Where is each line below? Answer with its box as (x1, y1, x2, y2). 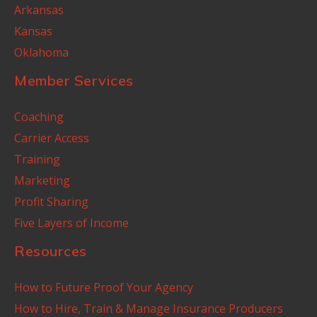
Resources (14, 242, 87, 260)
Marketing (14, 173, 70, 188)
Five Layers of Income (14, 215, 129, 231)
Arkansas (14, 2, 64, 18)
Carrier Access (14, 130, 89, 146)
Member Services (14, 71, 134, 89)
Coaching (14, 109, 64, 125)
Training (14, 151, 60, 167)
